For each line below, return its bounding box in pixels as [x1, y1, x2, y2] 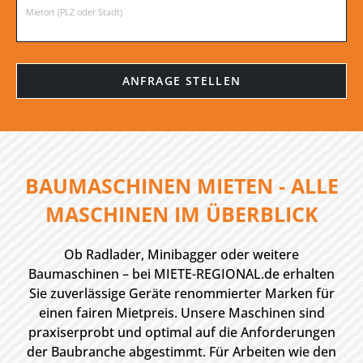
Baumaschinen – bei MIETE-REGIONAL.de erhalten [28, 265, 335, 283]
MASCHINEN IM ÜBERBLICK [45, 200, 318, 228]
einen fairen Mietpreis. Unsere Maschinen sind [38, 304, 325, 322]
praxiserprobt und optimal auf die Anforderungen [28, 323, 335, 341]
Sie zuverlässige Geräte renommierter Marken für [28, 284, 335, 302]
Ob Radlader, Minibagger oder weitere [64, 246, 299, 263]
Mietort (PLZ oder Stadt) [26, 6, 122, 18]
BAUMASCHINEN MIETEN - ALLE [24, 172, 339, 199]
